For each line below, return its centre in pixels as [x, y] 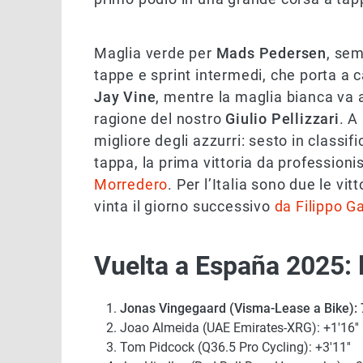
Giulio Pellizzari [282, 119]
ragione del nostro [160, 119]
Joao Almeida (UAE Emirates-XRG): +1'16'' [239, 328]
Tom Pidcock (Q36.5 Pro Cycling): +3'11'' [235, 348]
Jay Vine [125, 97]
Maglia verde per [155, 53]
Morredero [131, 185]
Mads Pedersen [271, 53]
